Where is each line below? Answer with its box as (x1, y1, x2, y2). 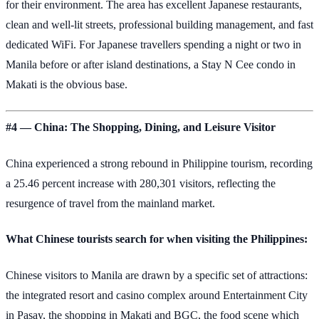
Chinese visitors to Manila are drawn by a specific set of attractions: (6, 268, 308, 281)
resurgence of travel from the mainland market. (6, 197, 215, 209)
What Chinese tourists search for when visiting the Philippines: (6, 233, 308, 246)
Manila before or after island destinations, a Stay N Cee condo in (6, 58, 296, 70)
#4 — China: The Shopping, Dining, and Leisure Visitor (6, 121, 276, 134)
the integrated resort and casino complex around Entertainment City (6, 288, 308, 301)
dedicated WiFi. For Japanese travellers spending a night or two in (6, 38, 301, 51)
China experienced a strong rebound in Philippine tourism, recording (6, 157, 313, 169)
